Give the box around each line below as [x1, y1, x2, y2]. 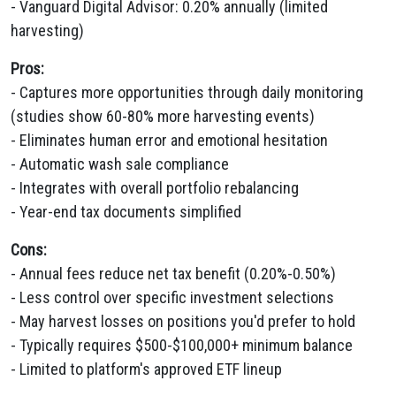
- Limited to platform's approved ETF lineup [11, 360, 282, 378]
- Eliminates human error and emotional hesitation [11, 131, 328, 149]
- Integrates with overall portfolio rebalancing [11, 179, 299, 197]
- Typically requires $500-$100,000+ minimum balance [11, 336, 353, 354]
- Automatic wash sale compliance [11, 155, 229, 173]
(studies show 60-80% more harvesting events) [11, 107, 315, 126]
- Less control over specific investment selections [11, 288, 334, 307]
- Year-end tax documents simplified [11, 202, 241, 221]
